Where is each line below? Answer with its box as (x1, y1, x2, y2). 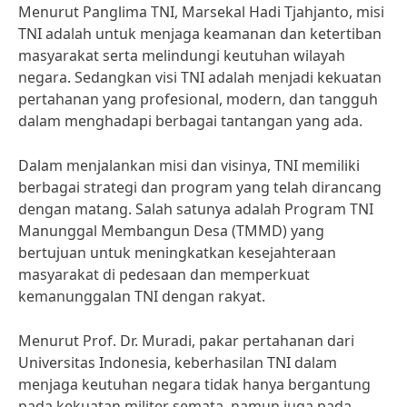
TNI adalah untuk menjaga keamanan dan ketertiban (18, 24, 382, 44)
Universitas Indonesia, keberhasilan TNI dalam (18, 352, 337, 372)
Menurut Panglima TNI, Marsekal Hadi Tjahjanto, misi (18, 2, 384, 22)
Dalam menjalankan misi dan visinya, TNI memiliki (18, 155, 360, 175)
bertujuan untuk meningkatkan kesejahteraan (18, 243, 336, 263)
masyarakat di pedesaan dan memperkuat (18, 264, 310, 284)
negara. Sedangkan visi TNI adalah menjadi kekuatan (18, 67, 382, 87)
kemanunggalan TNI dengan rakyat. (18, 286, 265, 306)
